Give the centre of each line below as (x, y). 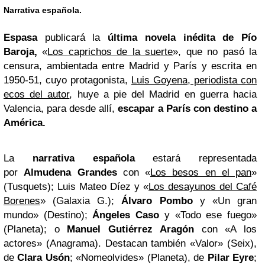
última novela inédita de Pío (182, 38)
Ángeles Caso (126, 215)
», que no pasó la (215, 52)
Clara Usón (43, 258)
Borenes (22, 201)
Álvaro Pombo (157, 201)
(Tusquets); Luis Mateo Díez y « (76, 187)
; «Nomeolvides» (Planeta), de (138, 258)
